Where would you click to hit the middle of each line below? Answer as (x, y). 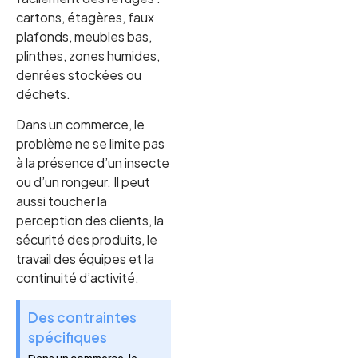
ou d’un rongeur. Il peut (83, 182)
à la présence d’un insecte (93, 163)
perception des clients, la (90, 221)
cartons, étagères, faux (85, 17)
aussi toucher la (62, 201)
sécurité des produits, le (87, 240)
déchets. (43, 93)
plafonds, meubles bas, (84, 36)
